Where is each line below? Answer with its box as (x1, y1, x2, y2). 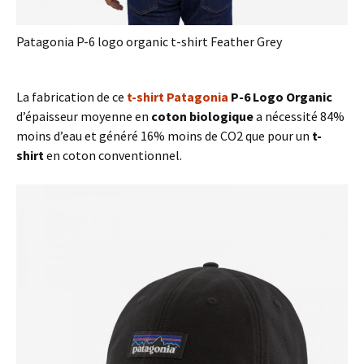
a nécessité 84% (253, 107, 344, 124)
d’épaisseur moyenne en (16, 107, 151, 124)
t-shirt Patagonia (127, 88, 228, 105)
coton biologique (151, 107, 253, 124)
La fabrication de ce (16, 88, 127, 105)
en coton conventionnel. (44, 146, 182, 163)
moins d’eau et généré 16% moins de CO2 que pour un (16, 127, 312, 144)
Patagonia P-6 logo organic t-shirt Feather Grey (16, 32, 282, 50)
